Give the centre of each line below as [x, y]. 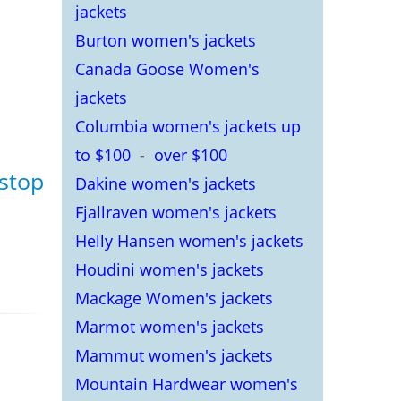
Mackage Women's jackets [174, 298]
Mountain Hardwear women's [186, 384]
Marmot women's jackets [169, 327]
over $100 [190, 155]
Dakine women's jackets [165, 183]
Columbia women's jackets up [188, 126]
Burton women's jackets [165, 40]
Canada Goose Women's [167, 69]
